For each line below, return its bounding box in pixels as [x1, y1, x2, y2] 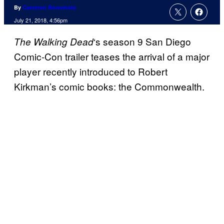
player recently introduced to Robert [14, 64, 167, 78]
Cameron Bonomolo [22, 3, 76, 11]
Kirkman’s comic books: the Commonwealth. [14, 79, 204, 93]
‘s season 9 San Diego [93, 34, 191, 48]
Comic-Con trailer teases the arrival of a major [14, 49, 209, 63]
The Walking [14, 35, 70, 48]
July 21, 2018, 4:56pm [14, 16, 67, 24]
